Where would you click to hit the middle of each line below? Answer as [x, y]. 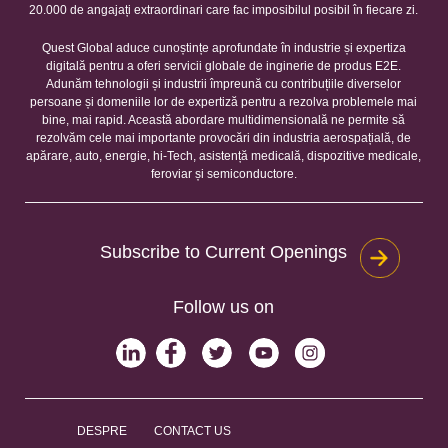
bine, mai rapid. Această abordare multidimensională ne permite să [224, 120]
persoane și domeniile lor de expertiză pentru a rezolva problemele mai [224, 102]
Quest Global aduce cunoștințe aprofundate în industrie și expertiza [223, 48]
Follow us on [224, 306]
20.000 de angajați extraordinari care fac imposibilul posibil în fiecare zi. [224, 10]
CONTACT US [193, 430]
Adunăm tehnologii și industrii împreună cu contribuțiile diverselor [224, 84]
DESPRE [102, 430]
